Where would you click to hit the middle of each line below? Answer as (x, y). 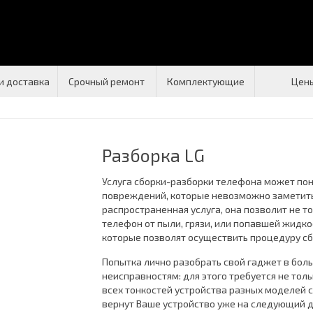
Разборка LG (153, 155)
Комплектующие (205, 81)
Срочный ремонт (107, 81)
